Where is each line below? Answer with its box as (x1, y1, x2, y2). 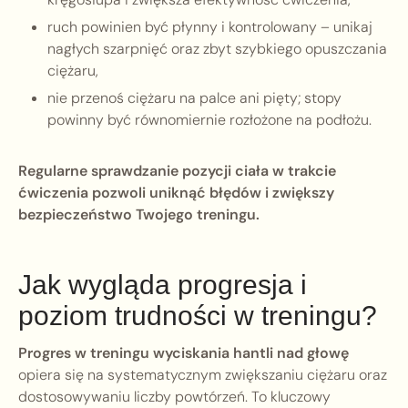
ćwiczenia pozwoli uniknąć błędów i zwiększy (18, 183, 334, 203)
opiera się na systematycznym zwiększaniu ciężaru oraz (18, 365, 387, 385)
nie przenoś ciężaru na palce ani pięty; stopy (47, 88, 342, 108)
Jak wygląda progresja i (18, 270, 307, 301)
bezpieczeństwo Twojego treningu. (18, 205, 260, 225)
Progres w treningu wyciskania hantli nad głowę (18, 343, 349, 363)
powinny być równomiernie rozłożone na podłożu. (47, 110, 372, 130)
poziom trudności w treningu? (18, 301, 377, 331)
